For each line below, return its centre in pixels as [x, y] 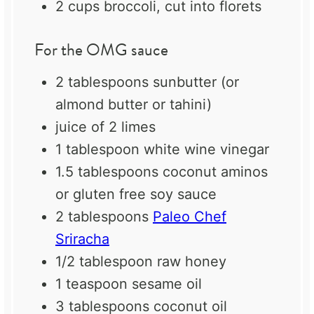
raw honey [190, 262]
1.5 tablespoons [107, 172]
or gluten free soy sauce [136, 194]
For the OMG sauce [101, 50]
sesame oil [165, 284]
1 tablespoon [97, 150]
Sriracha [82, 239]
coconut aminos [213, 172]
